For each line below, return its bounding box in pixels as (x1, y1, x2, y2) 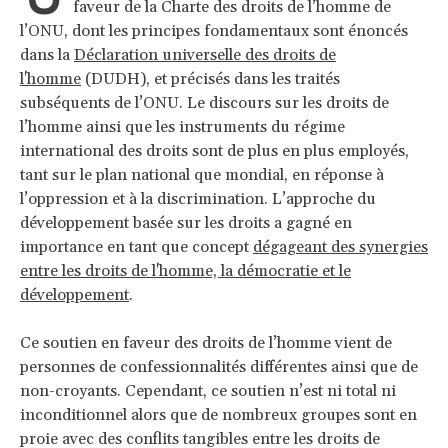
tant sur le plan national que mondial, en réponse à (20, 164, 384, 185)
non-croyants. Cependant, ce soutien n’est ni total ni (20, 380, 396, 401)
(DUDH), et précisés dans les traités (81, 68, 340, 89)
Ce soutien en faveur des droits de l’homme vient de (20, 332, 392, 353)
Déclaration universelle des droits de (74, 44, 336, 65)
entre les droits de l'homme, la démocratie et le (20, 260, 351, 281)
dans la (20, 44, 74, 65)
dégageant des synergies (253, 236, 428, 257)
